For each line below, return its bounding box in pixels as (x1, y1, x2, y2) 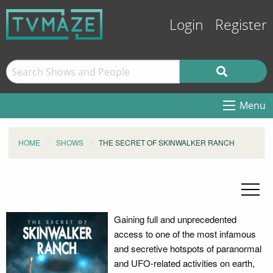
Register (215, 17, 267, 34)
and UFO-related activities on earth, (113, 257, 255, 269)
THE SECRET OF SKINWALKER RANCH (99, 137, 235, 147)
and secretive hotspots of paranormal (113, 242, 261, 255)
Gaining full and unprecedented (113, 213, 236, 225)
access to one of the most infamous (113, 227, 256, 240)
